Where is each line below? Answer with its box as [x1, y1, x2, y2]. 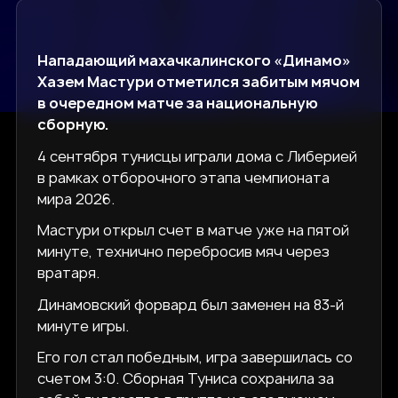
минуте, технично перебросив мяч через [37, 242, 330, 262]
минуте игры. [37, 315, 130, 336]
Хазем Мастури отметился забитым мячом [37, 72, 361, 92]
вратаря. [37, 263, 100, 283]
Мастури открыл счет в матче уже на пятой [37, 220, 350, 241]
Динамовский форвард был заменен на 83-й [37, 294, 345, 314]
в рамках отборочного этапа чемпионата [37, 167, 330, 187]
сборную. [37, 115, 110, 135]
